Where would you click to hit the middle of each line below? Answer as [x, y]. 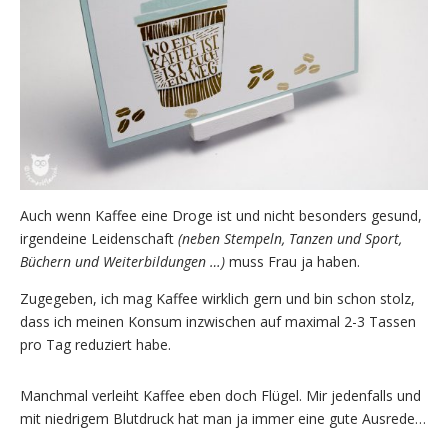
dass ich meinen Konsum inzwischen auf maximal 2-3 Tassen [218, 321]
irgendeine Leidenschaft [99, 238]
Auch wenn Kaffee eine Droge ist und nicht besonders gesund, [221, 215]
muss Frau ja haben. [292, 261]
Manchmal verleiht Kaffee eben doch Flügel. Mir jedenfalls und [220, 395]
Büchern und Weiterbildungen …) [122, 261]
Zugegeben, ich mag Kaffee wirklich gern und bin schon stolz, [217, 298]
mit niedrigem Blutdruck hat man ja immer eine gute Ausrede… [223, 418]
